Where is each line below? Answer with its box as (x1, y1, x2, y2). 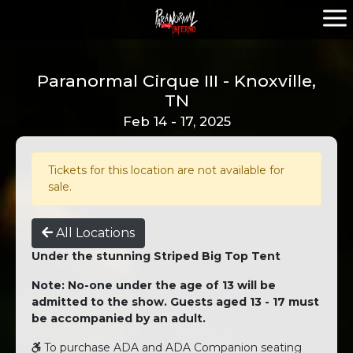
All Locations (56, 225, 135, 240)
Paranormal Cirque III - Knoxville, (37, 71, 316, 91)
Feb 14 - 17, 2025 (122, 113, 231, 129)
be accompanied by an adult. (32, 311, 206, 325)
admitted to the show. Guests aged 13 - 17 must (32, 295, 319, 309)
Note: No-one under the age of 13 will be (32, 278, 276, 292)
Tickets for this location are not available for (48, 163, 284, 177)
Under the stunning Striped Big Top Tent (32, 249, 281, 263)
